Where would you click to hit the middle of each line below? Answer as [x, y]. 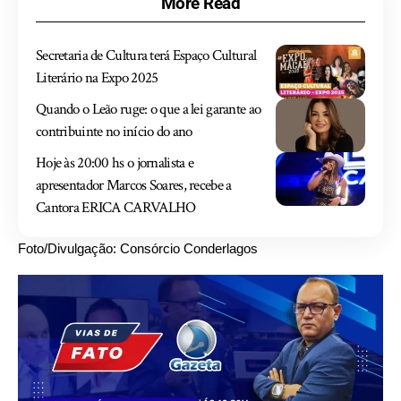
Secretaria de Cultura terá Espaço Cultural [146, 56]
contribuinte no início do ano [114, 132]
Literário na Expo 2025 [97, 78]
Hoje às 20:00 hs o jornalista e [115, 163]
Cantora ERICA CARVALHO [116, 208]
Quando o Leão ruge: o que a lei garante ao [149, 110]
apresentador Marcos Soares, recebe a [134, 186]
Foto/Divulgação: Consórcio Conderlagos [138, 249]
